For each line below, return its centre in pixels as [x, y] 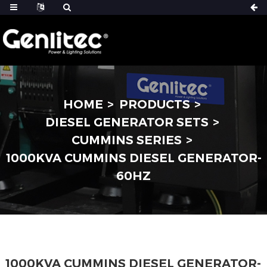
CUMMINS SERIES [127, 140]
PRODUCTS [155, 104]
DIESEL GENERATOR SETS [127, 122]
